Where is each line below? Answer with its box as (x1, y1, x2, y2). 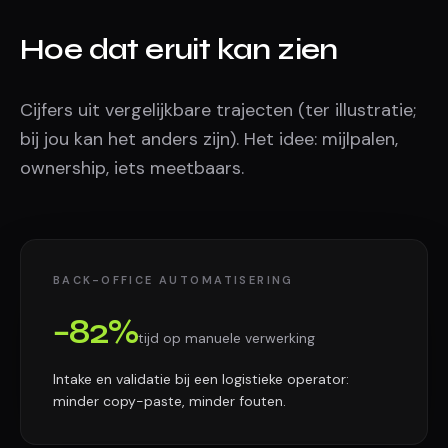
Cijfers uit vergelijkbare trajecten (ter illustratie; (20, 98, 416, 122)
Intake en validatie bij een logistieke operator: (53, 370, 349, 388)
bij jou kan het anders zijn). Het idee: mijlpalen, (20, 127, 398, 151)
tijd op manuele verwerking (138, 329, 316, 347)
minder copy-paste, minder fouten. (53, 392, 286, 410)
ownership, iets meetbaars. (20, 156, 244, 180)
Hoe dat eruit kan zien (20, 31, 338, 67)
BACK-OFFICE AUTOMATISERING (53, 273, 294, 287)
